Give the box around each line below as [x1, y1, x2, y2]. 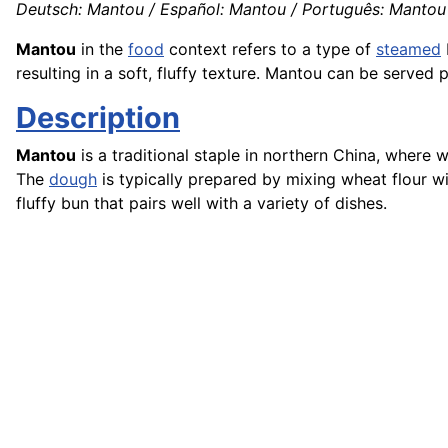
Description [16, 100, 180, 136]
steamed [376, 39, 441, 60]
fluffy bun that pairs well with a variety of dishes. [16, 193, 387, 214]
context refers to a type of [164, 39, 376, 60]
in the [76, 39, 128, 60]
